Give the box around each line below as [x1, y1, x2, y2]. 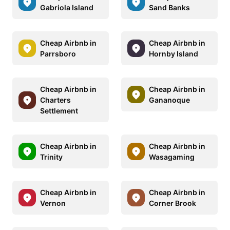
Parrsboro [40, 49, 76, 59]
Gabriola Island [40, 3, 93, 12]
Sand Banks [149, 3, 190, 12]
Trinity [40, 152, 63, 162]
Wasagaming [149, 152, 195, 162]
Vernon [40, 199, 66, 208]
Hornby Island [149, 49, 198, 59]
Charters [40, 95, 71, 105]
